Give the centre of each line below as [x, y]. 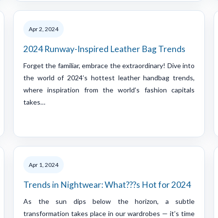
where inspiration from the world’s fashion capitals [109, 90]
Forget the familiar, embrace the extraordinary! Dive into [109, 65]
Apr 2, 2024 [44, 29]
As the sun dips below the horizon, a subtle [109, 201]
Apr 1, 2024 [44, 164]
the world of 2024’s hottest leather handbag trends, [109, 77]
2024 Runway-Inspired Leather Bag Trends [104, 49]
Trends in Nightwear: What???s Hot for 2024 [107, 184]
